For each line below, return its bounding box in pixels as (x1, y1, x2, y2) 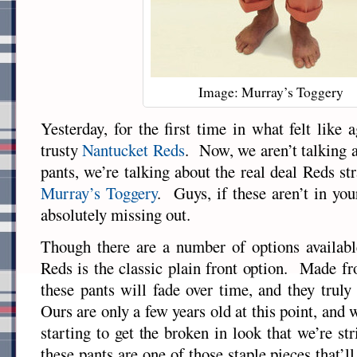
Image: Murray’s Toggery (198, 83, 344, 102)
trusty (41, 139, 83, 162)
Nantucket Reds (82, 139, 185, 162)
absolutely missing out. (41, 203, 190, 226)
